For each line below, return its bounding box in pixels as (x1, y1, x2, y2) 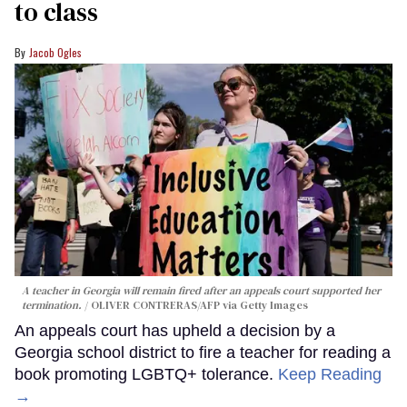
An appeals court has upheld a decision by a (15, 321, 335, 340)
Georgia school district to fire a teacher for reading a (15, 342, 391, 362)
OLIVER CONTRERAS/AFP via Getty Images (91, 297, 308, 313)
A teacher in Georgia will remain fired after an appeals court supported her (22, 283, 381, 298)
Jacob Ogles (29, 45, 82, 61)
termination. (22, 297, 82, 313)
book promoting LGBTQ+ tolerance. (15, 364, 278, 383)
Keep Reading (278, 364, 382, 383)
